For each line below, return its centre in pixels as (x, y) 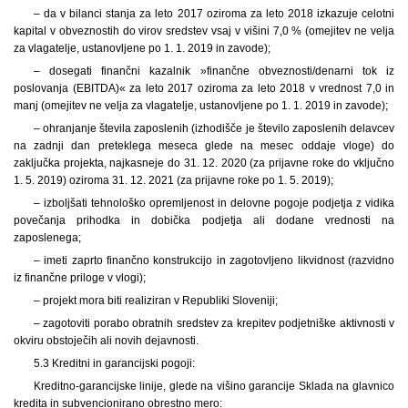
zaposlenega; (47, 237)
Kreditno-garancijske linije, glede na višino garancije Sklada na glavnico (214, 386)
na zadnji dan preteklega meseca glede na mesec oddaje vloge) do (204, 145)
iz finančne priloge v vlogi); (80, 277)
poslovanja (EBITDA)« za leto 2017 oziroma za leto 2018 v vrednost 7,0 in (204, 88)
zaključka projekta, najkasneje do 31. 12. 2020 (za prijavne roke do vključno (204, 163)
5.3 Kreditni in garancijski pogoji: (114, 363)
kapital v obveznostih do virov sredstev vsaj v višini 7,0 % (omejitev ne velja (204, 31)
